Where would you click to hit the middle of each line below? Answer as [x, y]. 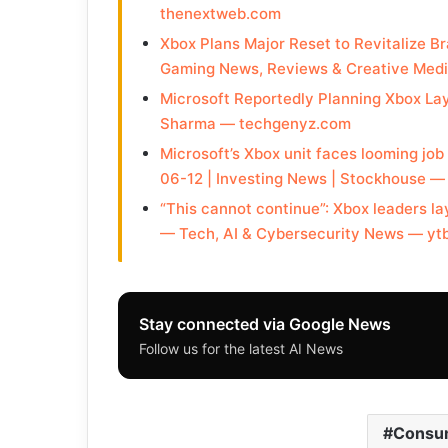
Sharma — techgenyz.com [255, 123]
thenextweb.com [220, 13]
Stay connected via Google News [265, 323]
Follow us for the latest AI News [241, 348]
